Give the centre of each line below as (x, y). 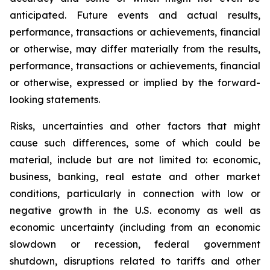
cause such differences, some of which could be (135, 143)
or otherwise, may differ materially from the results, (135, 49)
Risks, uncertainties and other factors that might (135, 126)
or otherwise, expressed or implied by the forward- (135, 83)
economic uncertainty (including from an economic (135, 227)
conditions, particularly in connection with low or (135, 193)
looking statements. (55, 99)
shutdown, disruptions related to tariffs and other (135, 261)
